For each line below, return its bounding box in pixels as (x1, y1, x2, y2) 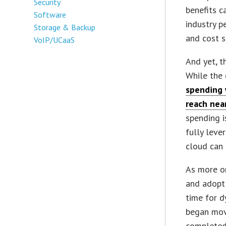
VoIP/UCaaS (34, 34, 75, 45)
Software (34, 9, 67, 20)
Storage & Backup (34, 22, 96, 32)
